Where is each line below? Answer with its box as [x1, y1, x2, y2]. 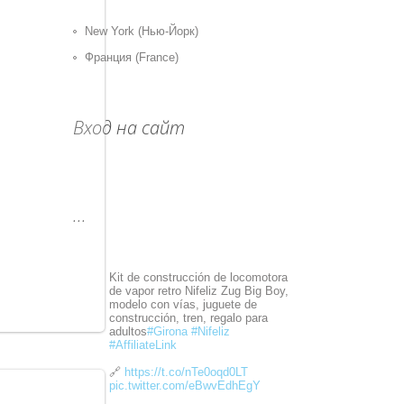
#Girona [147, 325, 188, 338]
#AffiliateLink [109, 338, 177, 352]
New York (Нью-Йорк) [85, 24, 198, 38]
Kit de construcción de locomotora [109, 271, 288, 284]
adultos [109, 325, 147, 338]
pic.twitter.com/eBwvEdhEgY [109, 379, 261, 392]
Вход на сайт [73, 115, 185, 140]
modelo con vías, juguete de [109, 298, 257, 311]
